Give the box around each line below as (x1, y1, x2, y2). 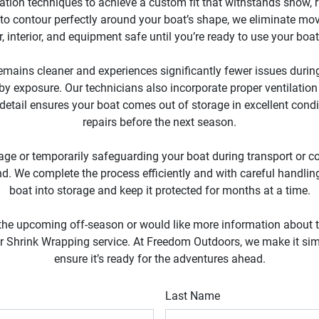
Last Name (172, 289, 220, 303)
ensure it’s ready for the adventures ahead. (53, 252, 266, 266)
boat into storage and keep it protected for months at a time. (9, 184, 310, 197)
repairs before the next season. (83, 115, 236, 129)
